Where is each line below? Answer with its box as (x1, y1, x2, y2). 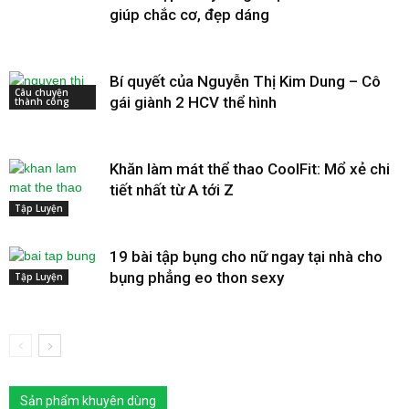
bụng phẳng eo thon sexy (110, 267, 284, 287)
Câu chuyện (15, 85, 68, 99)
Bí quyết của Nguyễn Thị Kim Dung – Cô (110, 71, 381, 90)
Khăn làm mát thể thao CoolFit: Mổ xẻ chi (110, 159, 390, 178)
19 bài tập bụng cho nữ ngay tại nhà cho (110, 246, 383, 266)
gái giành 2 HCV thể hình (110, 92, 277, 111)
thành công (15, 94, 69, 108)
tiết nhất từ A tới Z (110, 180, 234, 199)
